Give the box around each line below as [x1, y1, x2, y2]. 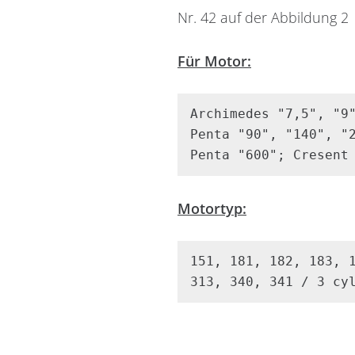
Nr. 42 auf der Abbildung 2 [177, 8, 349, 27]
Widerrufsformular [88, 71, 208, 90]
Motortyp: [177, 198, 246, 218]
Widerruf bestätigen [113, 285, 242, 305]
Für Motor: [177, 52, 251, 71]
